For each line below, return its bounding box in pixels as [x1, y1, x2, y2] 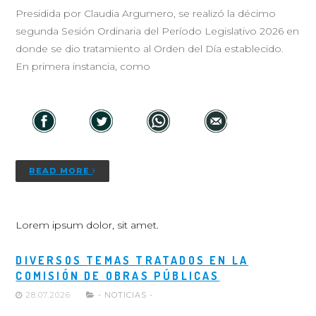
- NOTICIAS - [98, 290, 154, 300]
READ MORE [29, 166, 93, 176]
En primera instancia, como [16, 60, 151, 73]
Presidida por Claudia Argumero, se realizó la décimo [16, 7, 276, 20]
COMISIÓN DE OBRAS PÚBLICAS [16, 269, 220, 284]
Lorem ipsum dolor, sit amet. [16, 219, 159, 232]
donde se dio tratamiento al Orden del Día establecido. [16, 42, 293, 56]
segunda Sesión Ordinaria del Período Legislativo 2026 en [16, 25, 300, 38]
